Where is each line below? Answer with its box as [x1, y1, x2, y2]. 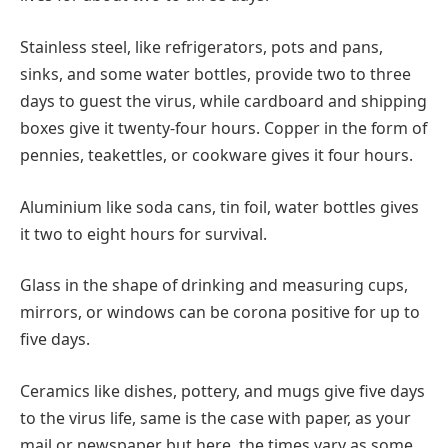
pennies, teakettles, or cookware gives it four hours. [20, 143, 413, 166]
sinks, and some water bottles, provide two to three [20, 62, 411, 85]
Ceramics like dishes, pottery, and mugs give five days [20, 379, 425, 402]
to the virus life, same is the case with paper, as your [20, 406, 411, 429]
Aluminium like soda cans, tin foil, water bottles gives [20, 195, 419, 218]
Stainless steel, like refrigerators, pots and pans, [20, 35, 383, 58]
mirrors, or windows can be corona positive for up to [20, 301, 420, 324]
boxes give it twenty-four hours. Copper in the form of [20, 116, 427, 139]
